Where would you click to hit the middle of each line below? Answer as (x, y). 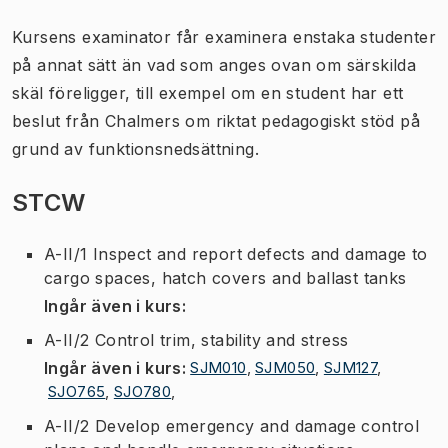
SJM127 (350, 367)
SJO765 (77, 391)
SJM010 (218, 367)
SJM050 (285, 367)
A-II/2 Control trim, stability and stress (196, 339)
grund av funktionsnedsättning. (135, 148)
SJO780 (142, 391)
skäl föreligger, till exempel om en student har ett (208, 92)
